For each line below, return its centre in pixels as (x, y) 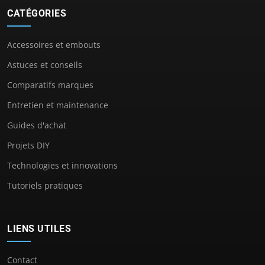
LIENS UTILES (39, 229)
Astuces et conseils (45, 65)
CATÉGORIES (37, 14)
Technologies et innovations (62, 166)
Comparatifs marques (50, 85)
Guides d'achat (37, 125)
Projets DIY (28, 146)
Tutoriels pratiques (45, 186)
